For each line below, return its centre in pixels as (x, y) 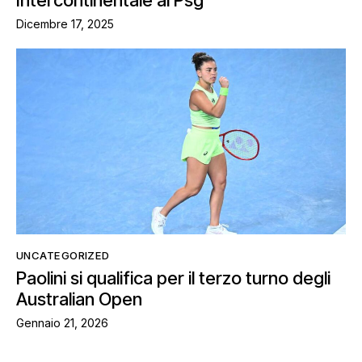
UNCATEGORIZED (63, 255)
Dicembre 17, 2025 (65, 24)
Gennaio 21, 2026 (62, 322)
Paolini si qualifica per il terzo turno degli (173, 278)
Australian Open (79, 299)
